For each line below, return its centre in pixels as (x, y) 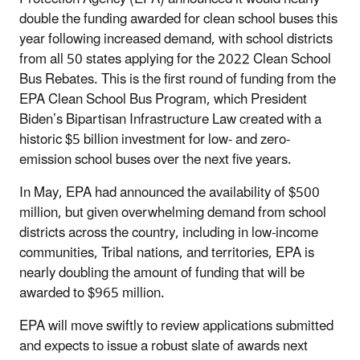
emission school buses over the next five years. (155, 160)
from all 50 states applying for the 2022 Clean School (175, 59)
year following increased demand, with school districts (176, 39)
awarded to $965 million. (92, 293)
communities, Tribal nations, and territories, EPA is (167, 253)
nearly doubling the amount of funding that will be (162, 273)
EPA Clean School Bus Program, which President (163, 99)
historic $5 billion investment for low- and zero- (155, 139)
